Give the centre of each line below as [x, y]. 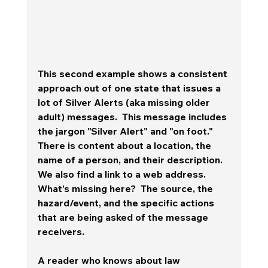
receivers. [63, 231]
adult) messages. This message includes [133, 116]
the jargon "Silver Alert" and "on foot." [127, 131]
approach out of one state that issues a [130, 88]
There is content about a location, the [125, 145]
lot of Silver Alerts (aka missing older [125, 102]
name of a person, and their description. [131, 159]
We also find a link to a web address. [124, 174]
